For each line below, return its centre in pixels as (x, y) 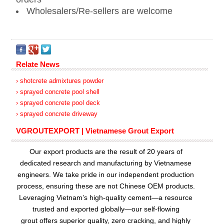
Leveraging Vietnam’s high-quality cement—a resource (106, 197)
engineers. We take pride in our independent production (106, 174)
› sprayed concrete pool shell (57, 91)
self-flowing (161, 209)
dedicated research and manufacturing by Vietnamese (106, 163)
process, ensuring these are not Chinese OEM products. (106, 186)
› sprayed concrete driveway (56, 113)
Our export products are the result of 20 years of (106, 151)
